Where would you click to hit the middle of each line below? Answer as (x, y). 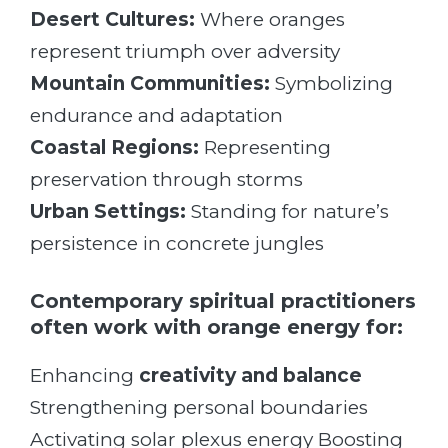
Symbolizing (331, 83)
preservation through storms (166, 179)
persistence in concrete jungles (177, 243)
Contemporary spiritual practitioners (223, 301)
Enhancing (84, 376)
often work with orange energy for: (216, 327)
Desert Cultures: (112, 19)
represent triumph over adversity (185, 51)
